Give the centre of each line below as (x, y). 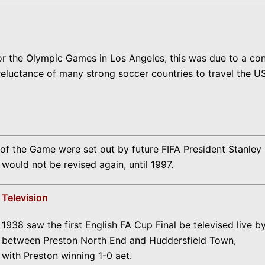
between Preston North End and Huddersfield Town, (119, 240)
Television (26, 198)
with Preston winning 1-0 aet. (67, 256)
